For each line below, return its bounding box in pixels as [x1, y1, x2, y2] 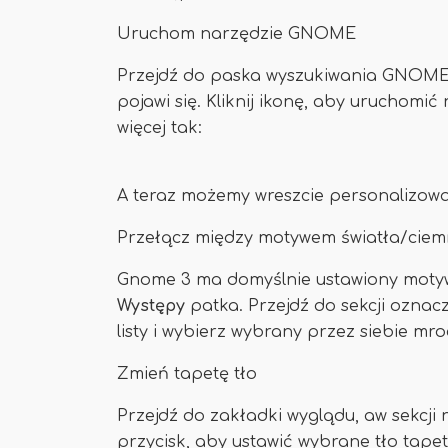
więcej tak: [117, 119, 202, 137]
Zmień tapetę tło [117, 365, 257, 383]
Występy [117, 297, 190, 315]
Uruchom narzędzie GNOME [117, 25, 356, 43]
